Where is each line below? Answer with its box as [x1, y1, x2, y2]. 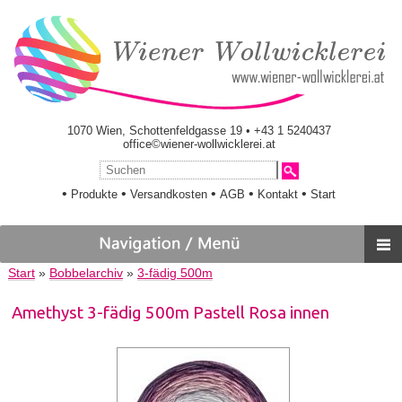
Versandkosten [130, 188, 208, 201]
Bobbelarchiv [48, 267, 123, 281]
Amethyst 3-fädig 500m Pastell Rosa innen [12, 303, 330, 323]
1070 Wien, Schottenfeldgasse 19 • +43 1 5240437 [66, 124, 331, 137]
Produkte [71, 188, 118, 201]
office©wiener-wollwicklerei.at [122, 137, 275, 151]
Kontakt [258, 188, 299, 201]
